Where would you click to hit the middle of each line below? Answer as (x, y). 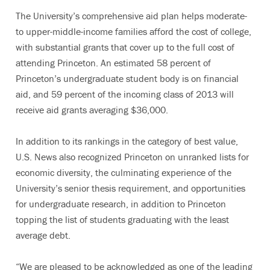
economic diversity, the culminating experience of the (124, 172)
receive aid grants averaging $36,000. (92, 110)
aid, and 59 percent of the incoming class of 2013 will (125, 94)
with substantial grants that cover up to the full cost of (125, 47)
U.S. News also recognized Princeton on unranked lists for (132, 157)
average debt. (43, 235)
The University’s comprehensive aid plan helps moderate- (131, 16)
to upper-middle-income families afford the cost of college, (133, 31)
